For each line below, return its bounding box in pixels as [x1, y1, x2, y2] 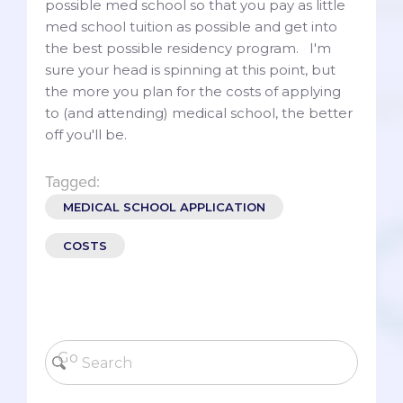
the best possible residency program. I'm [45, 40, 331, 58]
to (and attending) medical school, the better [45, 104, 353, 122]
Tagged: [45, 172, 100, 193]
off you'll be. [45, 126, 127, 144]
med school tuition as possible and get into [45, 18, 337, 36]
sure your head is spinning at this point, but [45, 61, 336, 79]
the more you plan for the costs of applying [45, 83, 341, 101]
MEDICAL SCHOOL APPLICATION [63, 200, 265, 215]
